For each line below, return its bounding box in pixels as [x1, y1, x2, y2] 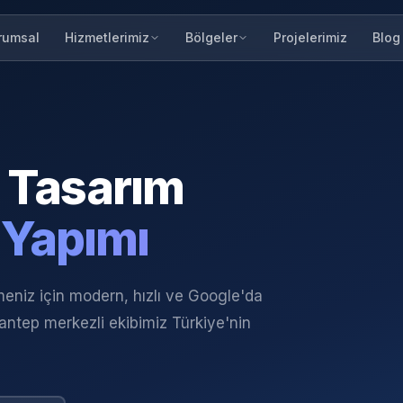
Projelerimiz [273, 29, 347, 45]
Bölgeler [184, 30, 237, 45]
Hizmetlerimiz [64, 30, 149, 45]
